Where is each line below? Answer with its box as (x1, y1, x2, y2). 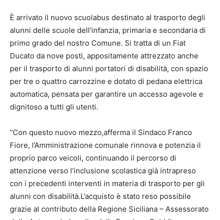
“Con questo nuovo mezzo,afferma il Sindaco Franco (10, 127, 192, 137)
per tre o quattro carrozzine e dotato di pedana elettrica (10, 76, 202, 86)
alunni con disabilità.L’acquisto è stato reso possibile (10, 191, 191, 201)
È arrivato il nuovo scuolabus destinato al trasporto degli (10, 12, 205, 22)
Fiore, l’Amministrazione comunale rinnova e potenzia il (10, 140, 201, 150)
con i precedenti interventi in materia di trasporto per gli (10, 178, 205, 188)
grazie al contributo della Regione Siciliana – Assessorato (10, 204, 209, 214)
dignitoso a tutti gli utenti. (10, 102, 98, 111)
